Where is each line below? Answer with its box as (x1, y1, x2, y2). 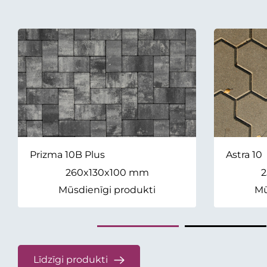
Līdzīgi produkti (33, 254, 108, 266)
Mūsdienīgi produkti (58, 184, 156, 196)
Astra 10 (226, 149, 262, 161)
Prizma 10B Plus (30, 149, 105, 161)
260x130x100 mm (65, 167, 149, 179)
